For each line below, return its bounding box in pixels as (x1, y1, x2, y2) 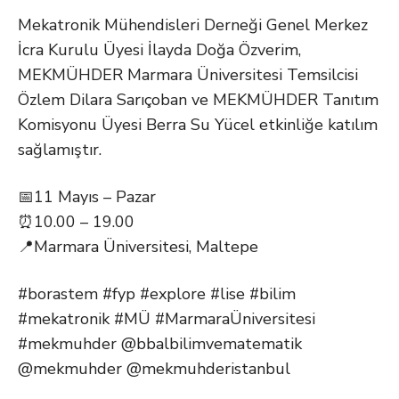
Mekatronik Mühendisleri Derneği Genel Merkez (18, 14, 368, 36)
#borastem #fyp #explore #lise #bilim (18, 283, 296, 305)
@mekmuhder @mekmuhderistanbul (18, 358, 290, 379)
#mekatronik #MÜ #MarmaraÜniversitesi (18, 308, 315, 330)
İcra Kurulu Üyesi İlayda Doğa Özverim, (18, 39, 301, 61)
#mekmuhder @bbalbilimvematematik (18, 333, 302, 354)
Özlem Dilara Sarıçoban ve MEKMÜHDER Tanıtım (18, 89, 379, 110)
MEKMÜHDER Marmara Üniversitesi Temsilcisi (18, 64, 358, 85)
